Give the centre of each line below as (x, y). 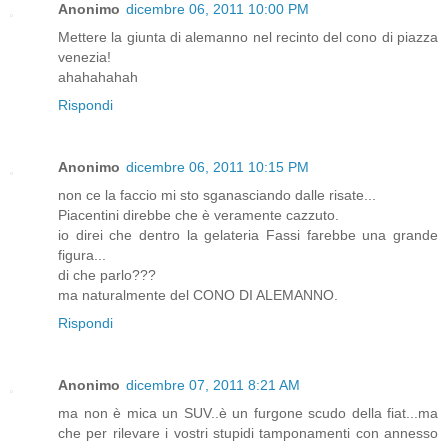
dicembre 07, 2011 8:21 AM (213, 384)
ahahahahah (98, 76)
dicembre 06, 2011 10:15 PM (217, 166)
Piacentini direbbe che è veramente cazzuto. (198, 214)
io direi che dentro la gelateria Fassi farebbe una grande (248, 234)
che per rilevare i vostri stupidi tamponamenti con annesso (248, 432)
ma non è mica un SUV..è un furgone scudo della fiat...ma (248, 412)
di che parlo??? (107, 274)
